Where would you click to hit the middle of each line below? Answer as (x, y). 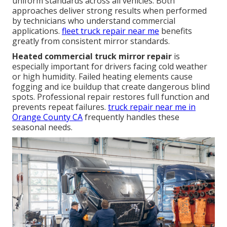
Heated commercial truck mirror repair (92, 56)
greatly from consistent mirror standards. (91, 41)
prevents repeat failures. (60, 107)
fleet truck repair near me (110, 31)
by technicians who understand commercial (94, 21)
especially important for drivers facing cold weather (110, 66)
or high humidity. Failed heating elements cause (102, 76)
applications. (37, 31)
